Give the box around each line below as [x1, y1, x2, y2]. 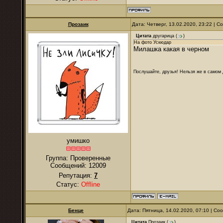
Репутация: [59, 172, 94, 179]
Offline [81, 181, 100, 188]
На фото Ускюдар [134, 40, 171, 45]
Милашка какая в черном [133, 45, 209, 53]
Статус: [56, 181, 81, 188]
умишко [67, 137, 90, 144]
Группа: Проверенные [46, 154, 111, 162]
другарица [153, 33, 174, 39]
